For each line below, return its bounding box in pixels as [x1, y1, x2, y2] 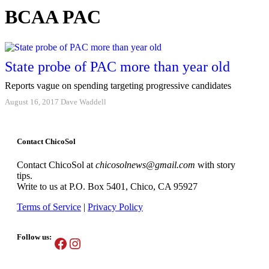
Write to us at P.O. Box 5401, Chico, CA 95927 [17, 181, 198, 192]
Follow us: [17, 232, 52, 242]
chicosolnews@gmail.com [95, 160, 195, 171]
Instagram [67, 235, 126, 251]
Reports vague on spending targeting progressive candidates [5, 80, 231, 91]
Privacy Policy [88, 202, 143, 213]
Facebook [53, 235, 110, 251]
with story [195, 160, 235, 171]
